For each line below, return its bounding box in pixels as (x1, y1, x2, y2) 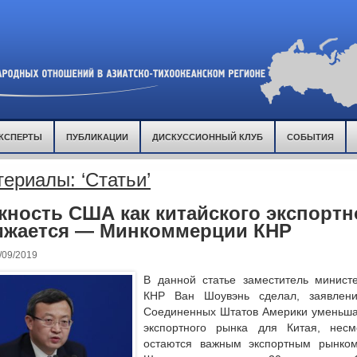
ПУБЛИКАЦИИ (66, 131, 128, 143)
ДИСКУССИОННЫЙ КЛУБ (152, 131, 263, 143)
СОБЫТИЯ (287, 131, 334, 143)
